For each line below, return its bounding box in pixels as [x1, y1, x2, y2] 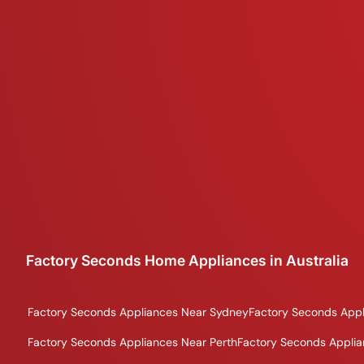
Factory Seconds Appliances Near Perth [28, 335, 237, 349]
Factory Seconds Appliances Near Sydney [28, 305, 249, 319]
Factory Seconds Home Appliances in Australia [26, 252, 349, 269]
